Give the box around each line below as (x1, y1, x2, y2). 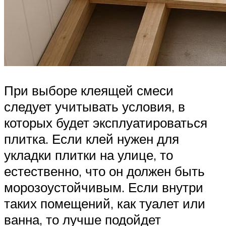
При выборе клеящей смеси (4, 82, 174, 98)
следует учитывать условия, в (4, 98, 185, 115)
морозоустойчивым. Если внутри (4, 179, 203, 195)
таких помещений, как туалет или (4, 195, 205, 211)
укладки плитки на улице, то (4, 146, 173, 163)
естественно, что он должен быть (4, 162, 205, 179)
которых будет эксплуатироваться (4, 114, 207, 131)
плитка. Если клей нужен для (4, 130, 179, 147)
